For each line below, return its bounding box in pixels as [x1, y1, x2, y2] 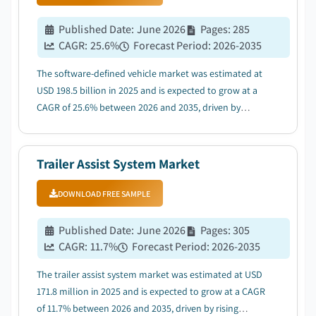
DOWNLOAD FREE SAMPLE [58, 188, 150, 199]
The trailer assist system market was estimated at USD [37, 268, 262, 281]
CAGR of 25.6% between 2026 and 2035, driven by [37, 101, 241, 114]
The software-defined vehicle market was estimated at [37, 67, 262, 80]
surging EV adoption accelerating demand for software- [37, 118, 267, 130]
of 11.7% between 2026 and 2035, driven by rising [37, 302, 238, 315]
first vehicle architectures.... [37, 135, 150, 147]
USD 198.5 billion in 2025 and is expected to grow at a [37, 84, 257, 97]
